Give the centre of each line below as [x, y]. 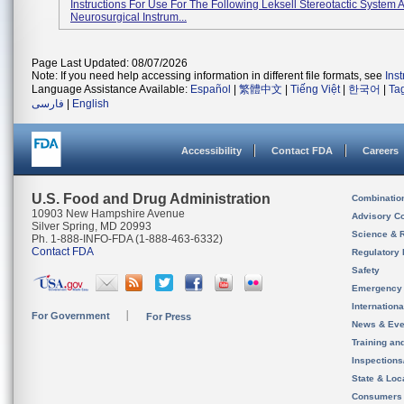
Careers [381, 151]
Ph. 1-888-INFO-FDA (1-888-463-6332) [127, 239]
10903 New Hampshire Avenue [108, 214]
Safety [366, 270]
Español [211, 89]
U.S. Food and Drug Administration [151, 199]
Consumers [377, 396]
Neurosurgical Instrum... [129, 17]
